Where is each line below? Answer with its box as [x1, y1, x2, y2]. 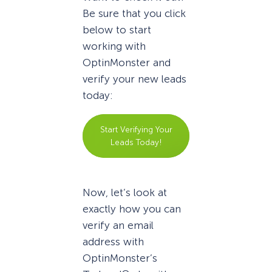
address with [83, 236, 144, 248]
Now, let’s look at [83, 186, 167, 199]
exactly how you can [83, 203, 181, 216]
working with [83, 39, 146, 52]
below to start [83, 23, 151, 36]
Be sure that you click [83, 7, 186, 19]
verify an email [83, 219, 154, 232]
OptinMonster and [83, 56, 171, 69]
